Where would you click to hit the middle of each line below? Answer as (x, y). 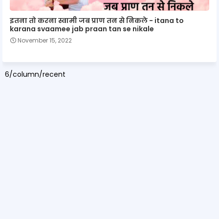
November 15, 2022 (45, 40)
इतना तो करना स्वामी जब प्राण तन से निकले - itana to (97, 20)
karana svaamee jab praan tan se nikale (82, 29)
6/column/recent (35, 74)
